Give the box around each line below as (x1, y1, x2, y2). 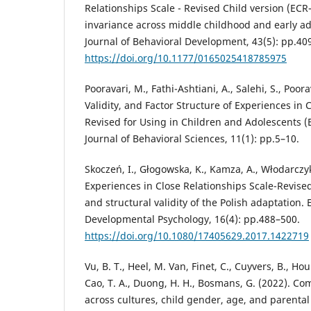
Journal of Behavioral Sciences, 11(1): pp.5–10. (85, 131, 299, 145)
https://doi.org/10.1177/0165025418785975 (85, 51, 287, 65)
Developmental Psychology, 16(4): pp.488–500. (85, 212, 300, 226)
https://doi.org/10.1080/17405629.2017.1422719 (85, 228, 309, 242)
